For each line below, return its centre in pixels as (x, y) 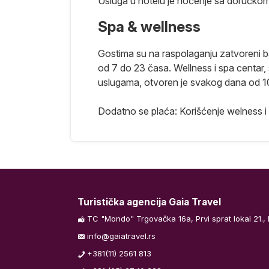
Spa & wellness (149, 26)
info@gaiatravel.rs (121, 236)
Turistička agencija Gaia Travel (149, 202)
